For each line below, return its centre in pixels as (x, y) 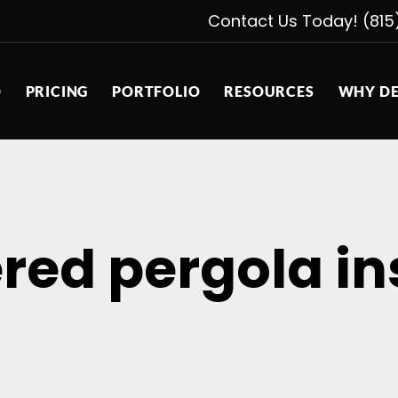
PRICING (57, 91)
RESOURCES (269, 91)
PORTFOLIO (156, 91)
